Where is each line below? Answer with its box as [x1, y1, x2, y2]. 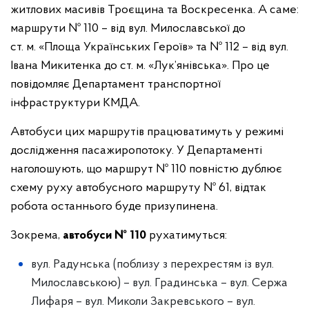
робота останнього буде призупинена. [10, 200, 218, 213]
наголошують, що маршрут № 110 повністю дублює [10, 163, 282, 176]
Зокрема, [10, 229, 63, 242]
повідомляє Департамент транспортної [10, 78, 221, 91]
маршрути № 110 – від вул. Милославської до [10, 22, 246, 35]
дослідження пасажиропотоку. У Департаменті [10, 144, 262, 157]
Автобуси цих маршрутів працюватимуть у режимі [10, 126, 283, 139]
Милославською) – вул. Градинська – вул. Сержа [31, 277, 288, 290]
